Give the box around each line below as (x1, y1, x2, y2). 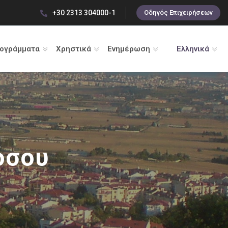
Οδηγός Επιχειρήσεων (144, 9, 213, 16)
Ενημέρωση (107, 44, 150, 53)
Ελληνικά (176, 44, 209, 53)
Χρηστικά (55, 44, 91, 53)
